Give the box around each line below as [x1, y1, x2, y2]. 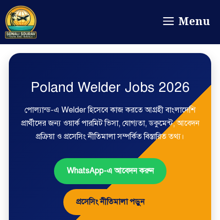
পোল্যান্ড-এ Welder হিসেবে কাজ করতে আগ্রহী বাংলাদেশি [25, 105, 195, 115]
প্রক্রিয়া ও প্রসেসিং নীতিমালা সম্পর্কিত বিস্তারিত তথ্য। [36, 132, 184, 141]
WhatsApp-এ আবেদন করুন [66, 166, 154, 176]
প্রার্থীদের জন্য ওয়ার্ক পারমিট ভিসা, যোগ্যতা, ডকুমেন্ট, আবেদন [21, 118, 199, 128]
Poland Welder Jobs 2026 [30, 79, 190, 96]
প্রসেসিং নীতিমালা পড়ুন [76, 197, 144, 207]
